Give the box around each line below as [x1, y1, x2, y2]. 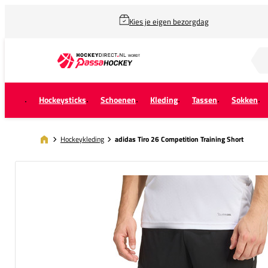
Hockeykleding [60, 133, 104, 145]
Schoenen [100, 93, 136, 106]
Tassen [192, 93, 217, 106]
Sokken [232, 93, 258, 106]
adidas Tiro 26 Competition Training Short [115, 133, 243, 145]
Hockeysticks [39, 93, 86, 106]
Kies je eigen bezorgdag [129, 16, 209, 28]
